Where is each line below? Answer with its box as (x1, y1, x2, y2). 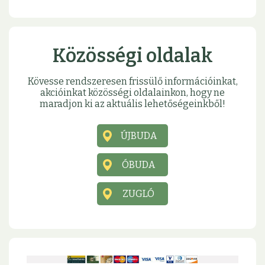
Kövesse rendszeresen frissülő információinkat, (27, 76, 238, 88)
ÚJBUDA (120, 130, 157, 142)
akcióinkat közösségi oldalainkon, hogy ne (40, 87, 225, 99)
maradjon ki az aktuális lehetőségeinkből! (40, 98, 225, 110)
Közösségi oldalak (52, 44, 213, 67)
